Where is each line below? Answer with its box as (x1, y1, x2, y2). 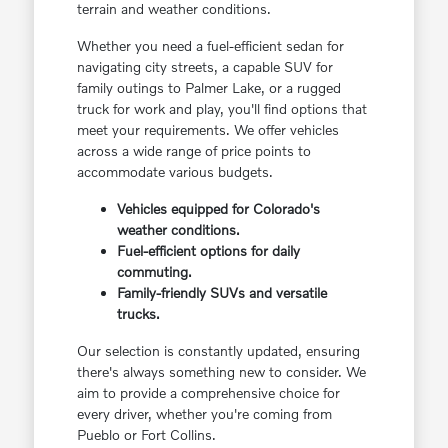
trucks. (116, 305, 160, 323)
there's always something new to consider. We (76, 363, 366, 381)
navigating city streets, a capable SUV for (76, 58, 333, 76)
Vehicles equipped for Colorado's (116, 200, 320, 218)
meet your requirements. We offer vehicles (76, 121, 339, 139)
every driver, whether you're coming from (76, 405, 332, 423)
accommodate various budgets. (76, 163, 273, 181)
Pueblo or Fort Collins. (76, 426, 216, 444)
